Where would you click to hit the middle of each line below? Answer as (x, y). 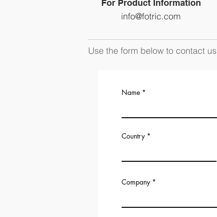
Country (133, 136)
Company (136, 182)
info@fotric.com (151, 16)
